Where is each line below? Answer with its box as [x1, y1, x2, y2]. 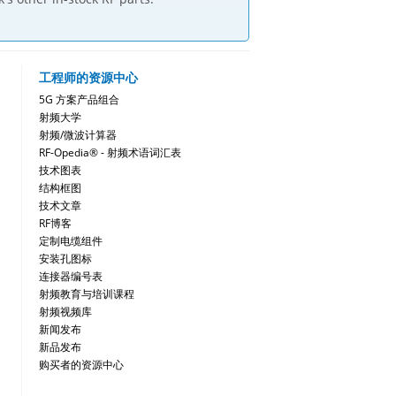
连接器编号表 [39, 269, 103, 285]
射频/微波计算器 [39, 127, 117, 143]
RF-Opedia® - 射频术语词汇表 [39, 145, 181, 161]
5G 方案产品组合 [39, 92, 119, 108]
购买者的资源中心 [39, 357, 124, 373]
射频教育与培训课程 [39, 286, 134, 302]
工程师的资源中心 [39, 69, 138, 87]
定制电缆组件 [39, 233, 103, 249]
